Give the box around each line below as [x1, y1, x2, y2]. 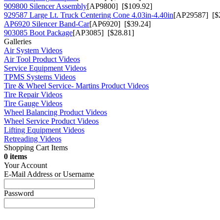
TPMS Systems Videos [4, 72, 76, 81]
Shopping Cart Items [4, 143, 68, 152]
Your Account [4, 161, 47, 169]
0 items [4, 152, 27, 161]
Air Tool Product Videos [4, 55, 80, 63]
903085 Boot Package [4, 28, 73, 37]
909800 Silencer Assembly [4, 1, 87, 10]
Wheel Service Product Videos [4, 116, 99, 125]
